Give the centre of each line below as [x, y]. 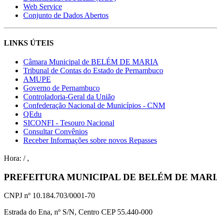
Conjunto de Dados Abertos [66, 15]
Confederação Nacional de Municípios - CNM [94, 106]
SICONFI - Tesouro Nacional [69, 123]
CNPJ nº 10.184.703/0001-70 [49, 196]
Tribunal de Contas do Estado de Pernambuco [93, 71]
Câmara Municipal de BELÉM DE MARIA [91, 62]
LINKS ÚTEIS [29, 43]
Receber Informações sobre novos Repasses [90, 140]
